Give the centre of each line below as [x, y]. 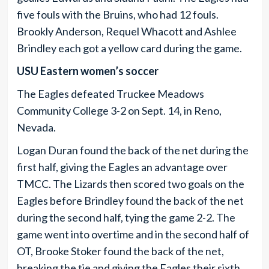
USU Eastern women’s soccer [87, 71]
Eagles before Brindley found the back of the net [130, 200]
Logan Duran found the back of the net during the [132, 150]
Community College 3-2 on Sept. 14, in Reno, [119, 110]
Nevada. [36, 127]
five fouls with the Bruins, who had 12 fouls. [117, 14]
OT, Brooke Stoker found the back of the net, [120, 251]
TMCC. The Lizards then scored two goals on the [130, 183]
